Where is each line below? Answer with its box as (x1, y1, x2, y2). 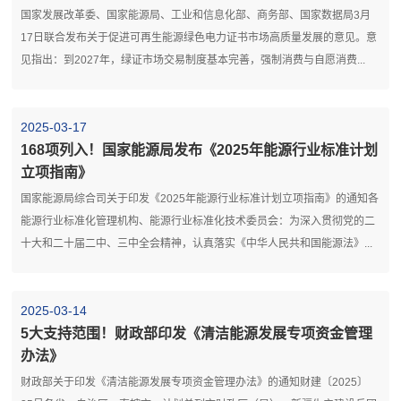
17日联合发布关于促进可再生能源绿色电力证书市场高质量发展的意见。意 (21, 30, 378, 44)
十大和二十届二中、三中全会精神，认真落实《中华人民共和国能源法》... (21, 236, 373, 250)
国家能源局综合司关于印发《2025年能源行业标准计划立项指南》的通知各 (21, 192, 380, 205)
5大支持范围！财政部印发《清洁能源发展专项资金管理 (21, 325, 373, 341)
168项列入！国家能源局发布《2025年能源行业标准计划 (21, 141, 379, 158)
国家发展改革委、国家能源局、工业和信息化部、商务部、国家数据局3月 (21, 8, 371, 21)
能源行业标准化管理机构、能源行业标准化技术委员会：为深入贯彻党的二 (21, 214, 376, 227)
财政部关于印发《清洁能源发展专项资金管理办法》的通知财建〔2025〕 (21, 375, 369, 388)
